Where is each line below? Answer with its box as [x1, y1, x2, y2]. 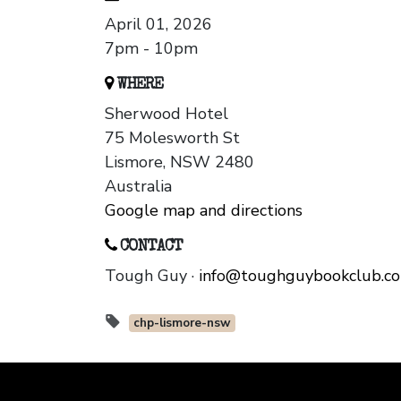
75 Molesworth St [105, 127, 240, 149]
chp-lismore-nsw [132, 314, 231, 332]
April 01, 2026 [105, 13, 212, 36]
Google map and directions [105, 200, 303, 222]
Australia [105, 175, 172, 198]
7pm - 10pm [105, 38, 198, 60]
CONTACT [116, 239, 183, 256]
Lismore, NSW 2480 [105, 151, 254, 174]
